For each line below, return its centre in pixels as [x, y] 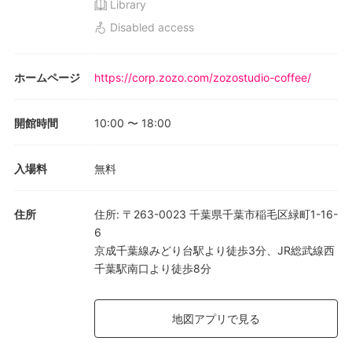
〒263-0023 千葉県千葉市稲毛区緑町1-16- [230, 214]
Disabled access [152, 27]
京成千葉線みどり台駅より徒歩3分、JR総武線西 [214, 250]
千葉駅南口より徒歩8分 [153, 268]
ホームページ [47, 77]
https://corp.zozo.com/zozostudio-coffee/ [203, 77]
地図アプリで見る [216, 319]
